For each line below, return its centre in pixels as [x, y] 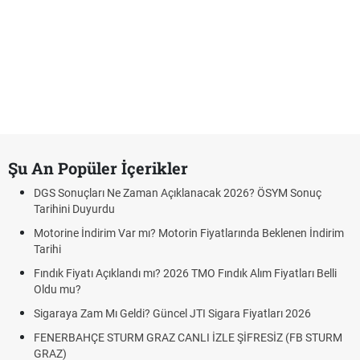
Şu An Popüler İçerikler [98, 168]
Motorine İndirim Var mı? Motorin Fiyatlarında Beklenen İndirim [189, 233]
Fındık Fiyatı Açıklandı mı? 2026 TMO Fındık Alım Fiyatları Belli [185, 273]
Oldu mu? [57, 289]
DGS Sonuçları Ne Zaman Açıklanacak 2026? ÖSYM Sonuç [178, 193]
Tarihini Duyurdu [74, 209]
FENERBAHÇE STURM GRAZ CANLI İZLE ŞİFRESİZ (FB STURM [188, 337]
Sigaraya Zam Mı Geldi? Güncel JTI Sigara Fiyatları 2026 [172, 313]
